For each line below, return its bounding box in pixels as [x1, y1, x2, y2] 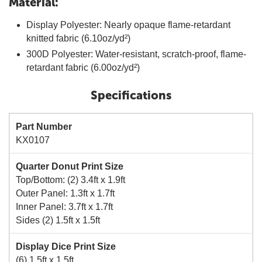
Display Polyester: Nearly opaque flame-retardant [26, 20, 230, 30]
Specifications [91, 88, 171, 102]
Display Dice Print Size [16, 242, 116, 251]
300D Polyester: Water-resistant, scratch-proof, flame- [26, 49, 246, 59]
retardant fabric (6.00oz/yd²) [26, 63, 140, 73]
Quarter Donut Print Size [16, 161, 123, 171]
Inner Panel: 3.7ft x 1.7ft [16, 202, 113, 212]
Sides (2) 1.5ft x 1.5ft [16, 215, 100, 225]
